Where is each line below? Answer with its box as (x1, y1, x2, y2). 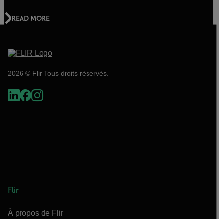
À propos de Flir (8, 209, 63, 217)
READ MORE (11, 14, 50, 22)
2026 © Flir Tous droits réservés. (8, 69, 109, 77)
